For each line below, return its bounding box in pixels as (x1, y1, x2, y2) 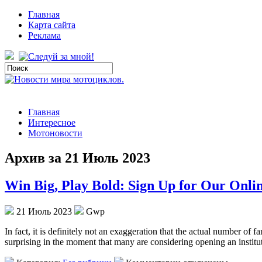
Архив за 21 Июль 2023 (5, 150, 150, 166)
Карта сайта (28, 20, 75, 30)
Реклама (28, 30, 61, 40)
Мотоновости (28, 128, 82, 138)
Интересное (28, 118, 75, 127)
